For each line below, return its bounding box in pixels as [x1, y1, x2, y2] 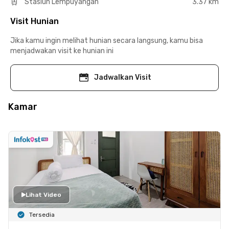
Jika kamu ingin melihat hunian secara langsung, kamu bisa [10, 36, 203, 45]
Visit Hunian [10, 16, 59, 26]
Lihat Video [26, 191, 61, 198]
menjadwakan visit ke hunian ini [10, 46, 113, 55]
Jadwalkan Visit [94, 73, 151, 82]
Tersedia [29, 211, 55, 218]
